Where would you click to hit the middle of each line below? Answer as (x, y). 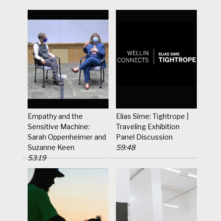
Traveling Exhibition (148, 126)
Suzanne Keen (51, 147)
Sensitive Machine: (59, 126)
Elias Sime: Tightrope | (152, 116)
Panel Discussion (145, 137)
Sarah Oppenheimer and (67, 137)
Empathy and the (55, 116)
